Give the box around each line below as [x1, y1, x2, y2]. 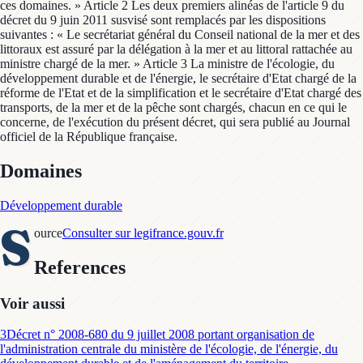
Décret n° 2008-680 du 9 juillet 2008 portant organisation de [6, 327, 314, 342]
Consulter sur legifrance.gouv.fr [62, 225, 224, 240]
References [33, 256, 126, 278]
